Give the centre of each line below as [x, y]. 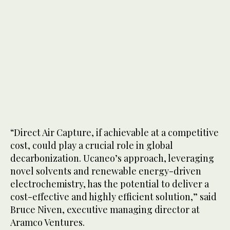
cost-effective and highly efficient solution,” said [113, 196]
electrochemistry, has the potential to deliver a [110, 184]
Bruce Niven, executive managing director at [105, 209]
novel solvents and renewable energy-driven [106, 171]
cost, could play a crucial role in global [92, 145]
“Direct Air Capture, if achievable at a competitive [114, 132]
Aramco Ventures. [49, 222]
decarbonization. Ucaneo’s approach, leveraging [112, 158]
